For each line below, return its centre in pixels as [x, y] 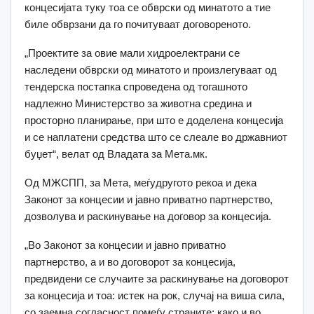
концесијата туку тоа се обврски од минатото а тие [148, 8]
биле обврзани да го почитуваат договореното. [138, 25]
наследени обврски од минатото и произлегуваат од [151, 70]
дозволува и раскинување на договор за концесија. [148, 217]
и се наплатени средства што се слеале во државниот [156, 137]
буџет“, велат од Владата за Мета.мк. [116, 154]
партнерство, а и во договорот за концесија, [130, 262]
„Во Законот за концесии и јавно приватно [125, 245]
